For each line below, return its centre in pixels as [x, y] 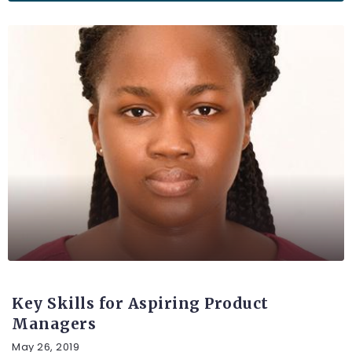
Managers [54, 323]
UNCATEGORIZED [64, 280]
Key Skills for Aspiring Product [140, 303]
